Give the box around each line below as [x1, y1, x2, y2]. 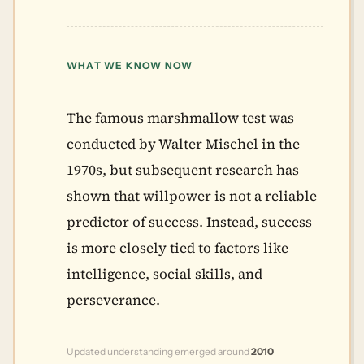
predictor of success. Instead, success [67, 212, 312, 232]
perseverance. [67, 290, 160, 310]
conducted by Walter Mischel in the [67, 134, 300, 154]
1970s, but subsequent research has [67, 160, 299, 180]
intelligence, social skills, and [67, 264, 262, 284]
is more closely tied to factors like [67, 238, 288, 258]
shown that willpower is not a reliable [67, 186, 317, 206]
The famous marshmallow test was [67, 108, 294, 128]
